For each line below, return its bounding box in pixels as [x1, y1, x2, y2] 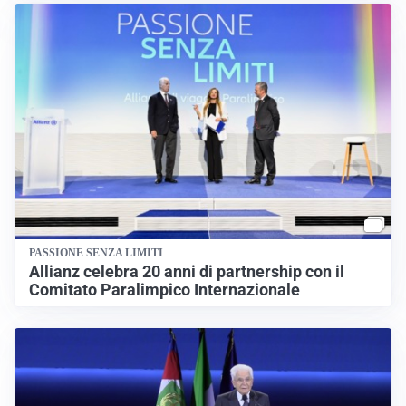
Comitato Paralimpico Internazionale [29, 280, 300, 299]
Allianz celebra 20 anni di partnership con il [29, 262, 344, 281]
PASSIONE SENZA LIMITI [29, 246, 163, 260]
